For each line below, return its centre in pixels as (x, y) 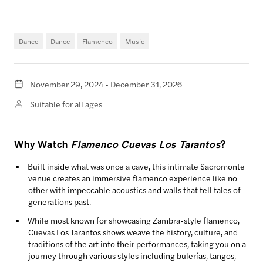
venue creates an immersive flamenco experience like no (133, 178)
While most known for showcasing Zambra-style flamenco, (134, 220)
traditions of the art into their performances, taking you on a (137, 244)
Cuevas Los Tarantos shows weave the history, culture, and (133, 232)
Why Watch (43, 144)
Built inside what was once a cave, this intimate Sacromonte (136, 166)
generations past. (60, 201)
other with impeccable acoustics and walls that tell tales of (134, 190)
